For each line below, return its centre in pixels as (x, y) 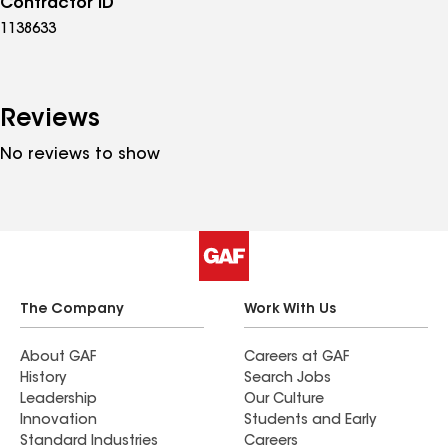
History (43, 379)
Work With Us (290, 310)
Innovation (58, 421)
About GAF (58, 358)
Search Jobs (287, 379)
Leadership (58, 400)
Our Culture (284, 400)
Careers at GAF (296, 358)
